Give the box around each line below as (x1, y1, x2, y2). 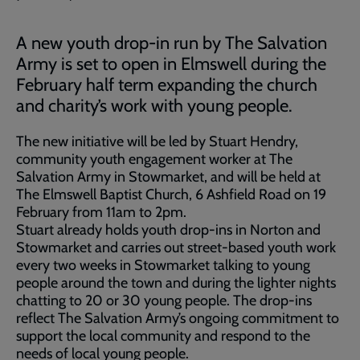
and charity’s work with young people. (16, 95, 297, 117)
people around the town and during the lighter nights (16, 274, 336, 292)
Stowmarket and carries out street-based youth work (16, 239, 336, 256)
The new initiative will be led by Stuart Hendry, (16, 133, 298, 150)
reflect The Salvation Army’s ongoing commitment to (16, 309, 339, 327)
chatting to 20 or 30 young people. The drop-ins (16, 292, 312, 309)
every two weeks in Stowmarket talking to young (16, 256, 310, 274)
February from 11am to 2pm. (16, 203, 190, 221)
